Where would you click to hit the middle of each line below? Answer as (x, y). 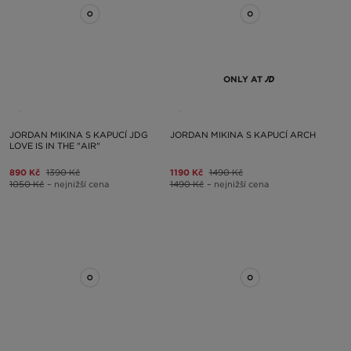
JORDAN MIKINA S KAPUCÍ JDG (79, 134)
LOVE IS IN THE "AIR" (55, 145)
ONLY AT (243, 79)
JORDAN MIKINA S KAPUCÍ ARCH (242, 134)
